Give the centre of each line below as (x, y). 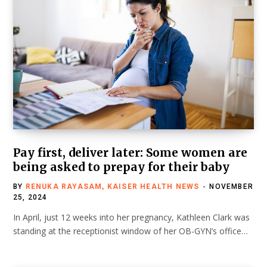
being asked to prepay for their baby (121, 167)
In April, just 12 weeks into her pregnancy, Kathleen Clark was (131, 218)
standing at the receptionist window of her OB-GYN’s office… (131, 231)
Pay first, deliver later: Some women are (130, 153)
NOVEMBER (232, 187)
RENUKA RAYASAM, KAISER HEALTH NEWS (112, 187)
